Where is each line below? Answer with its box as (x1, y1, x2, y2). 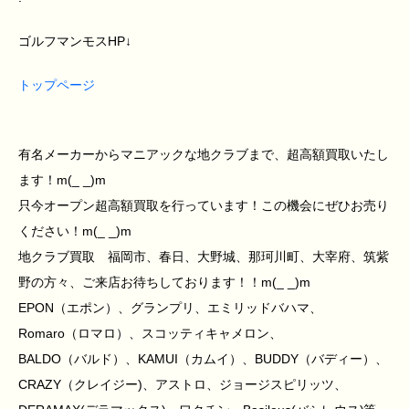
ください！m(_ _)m (18, 224, 131, 239)
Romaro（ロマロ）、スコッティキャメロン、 (18, 326, 282, 341)
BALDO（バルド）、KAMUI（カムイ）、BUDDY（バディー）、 (18, 351, 388, 367)
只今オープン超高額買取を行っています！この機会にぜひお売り (18, 198, 389, 214)
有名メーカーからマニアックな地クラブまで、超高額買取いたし (18, 147, 389, 163)
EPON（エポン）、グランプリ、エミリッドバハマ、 (18, 300, 322, 316)
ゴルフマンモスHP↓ (18, 34, 131, 49)
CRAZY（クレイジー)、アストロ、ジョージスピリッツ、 (18, 377, 347, 393)
